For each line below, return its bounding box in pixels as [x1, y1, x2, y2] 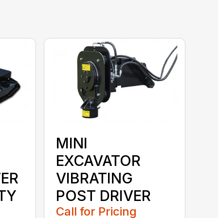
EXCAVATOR [56, 151, 141, 169]
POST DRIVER [56, 186, 151, 204]
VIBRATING [56, 169, 133, 187]
